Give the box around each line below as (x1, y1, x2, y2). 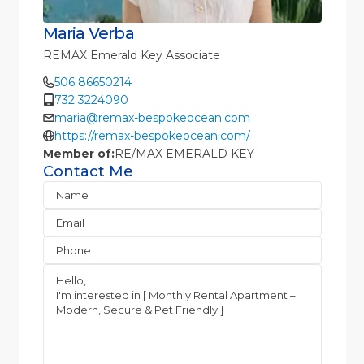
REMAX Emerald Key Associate (42, 47, 220, 63)
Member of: (42, 145, 115, 161)
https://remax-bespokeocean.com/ (54, 128, 250, 143)
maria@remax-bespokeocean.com (54, 110, 250, 125)
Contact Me (42, 162, 133, 180)
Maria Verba (42, 23, 134, 43)
